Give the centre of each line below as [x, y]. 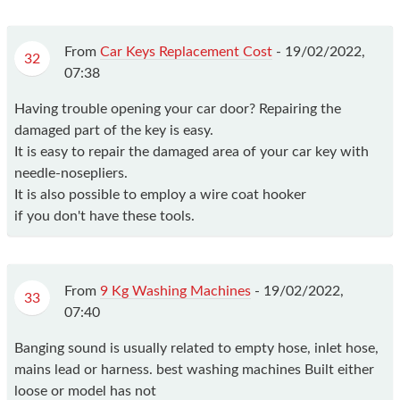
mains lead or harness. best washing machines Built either [194, 369]
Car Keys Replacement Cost [186, 52]
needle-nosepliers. [71, 174]
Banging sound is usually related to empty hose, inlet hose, [196, 348]
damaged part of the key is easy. [114, 131]
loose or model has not [85, 391]
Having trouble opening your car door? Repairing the [178, 109]
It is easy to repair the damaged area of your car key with [192, 152]
